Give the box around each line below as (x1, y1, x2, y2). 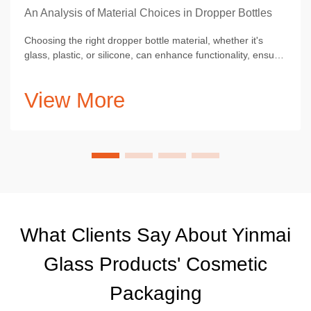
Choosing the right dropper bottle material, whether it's (24, 35, 263, 47)
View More (24, 88, 125, 113)
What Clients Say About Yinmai (20, 224, 291, 246)
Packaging (109, 283, 202, 305)
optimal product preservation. (24, 64, 153, 76)
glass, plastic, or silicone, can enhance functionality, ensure (24, 49, 283, 61)
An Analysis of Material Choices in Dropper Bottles (24, 7, 272, 19)
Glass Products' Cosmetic (44, 253, 267, 276)
